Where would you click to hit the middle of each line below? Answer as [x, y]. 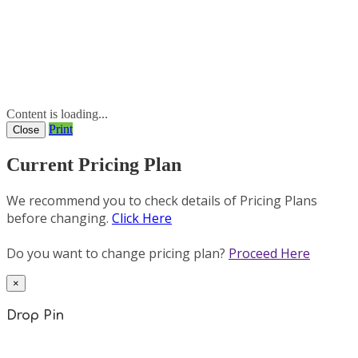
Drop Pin [35, 315]
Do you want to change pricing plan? [117, 253]
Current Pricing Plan [94, 165]
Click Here [142, 219]
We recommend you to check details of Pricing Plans [162, 201]
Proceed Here [269, 253]
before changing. [59, 219]
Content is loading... [57, 114]
